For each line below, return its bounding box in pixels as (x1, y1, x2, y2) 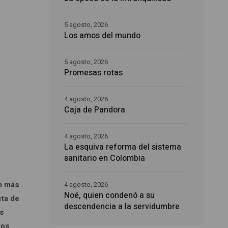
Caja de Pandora (64, 104, 126, 116)
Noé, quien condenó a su (64, 189, 155, 202)
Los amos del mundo (64, 30, 141, 42)
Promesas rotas (64, 67, 123, 79)
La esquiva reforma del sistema (64, 141, 182, 153)
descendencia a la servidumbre (64, 201, 180, 213)
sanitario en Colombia (64, 152, 146, 164)
